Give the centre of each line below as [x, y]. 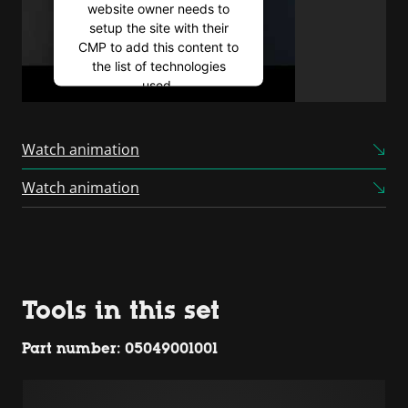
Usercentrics [196, 126]
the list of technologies [158, 66]
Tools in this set [121, 309]
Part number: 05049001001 [120, 348]
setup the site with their [158, 27]
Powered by [121, 126]
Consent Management [158, 145]
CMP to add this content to [158, 46]
